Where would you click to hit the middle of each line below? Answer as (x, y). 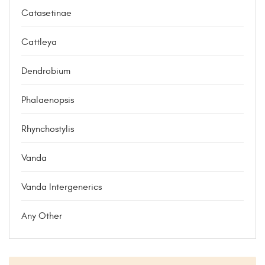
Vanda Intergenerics (62, 187)
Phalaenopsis (48, 100)
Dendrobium (46, 71)
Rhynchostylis (48, 129)
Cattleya (39, 42)
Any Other (42, 216)
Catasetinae (46, 13)
